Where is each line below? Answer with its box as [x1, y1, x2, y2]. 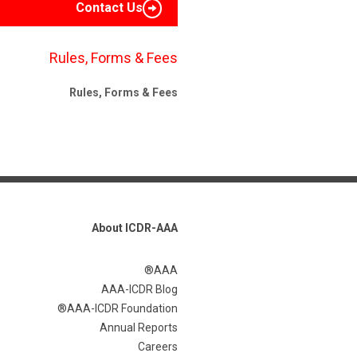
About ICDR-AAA [92, 222, 178, 234]
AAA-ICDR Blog [101, 283, 178, 296]
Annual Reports [100, 321, 178, 334]
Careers [138, 340, 178, 353]
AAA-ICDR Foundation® [67, 302, 178, 315]
